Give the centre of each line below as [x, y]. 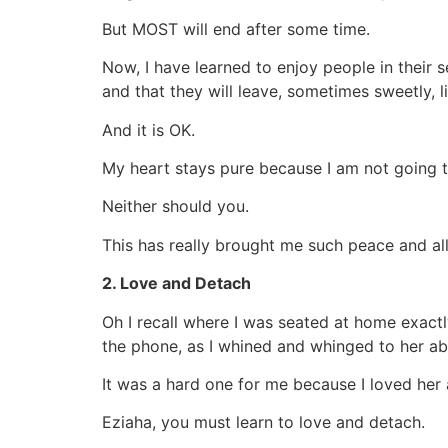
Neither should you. [175, 206]
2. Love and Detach [176, 283]
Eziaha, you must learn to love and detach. [263, 422]
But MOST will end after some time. [236, 28]
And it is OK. [148, 129]
